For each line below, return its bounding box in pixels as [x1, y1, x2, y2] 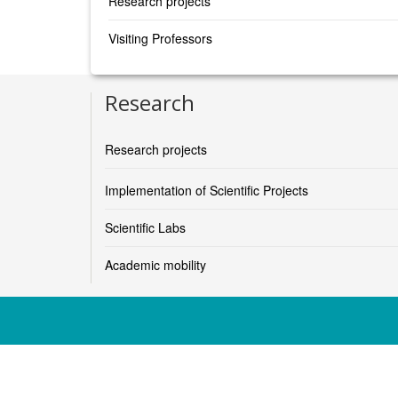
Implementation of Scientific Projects [105, 181, 308, 199]
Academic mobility [105, 256, 206, 274]
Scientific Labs [105, 219, 186, 236]
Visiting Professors [108, 29, 212, 47]
